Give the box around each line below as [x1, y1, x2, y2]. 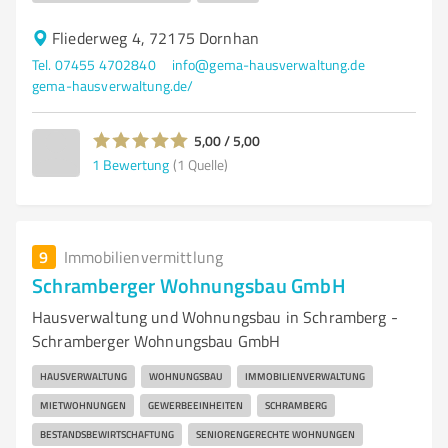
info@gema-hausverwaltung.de [171, 55, 365, 74]
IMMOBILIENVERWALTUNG [245, 369, 365, 383]
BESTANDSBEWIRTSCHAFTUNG [40, 427, 174, 441]
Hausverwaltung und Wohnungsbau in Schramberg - [32, 306, 398, 328]
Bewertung [103, 154, 169, 174]
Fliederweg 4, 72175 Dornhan [52, 27, 260, 49]
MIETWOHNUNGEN [40, 398, 126, 412]
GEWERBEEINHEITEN [148, 398, 243, 412]
